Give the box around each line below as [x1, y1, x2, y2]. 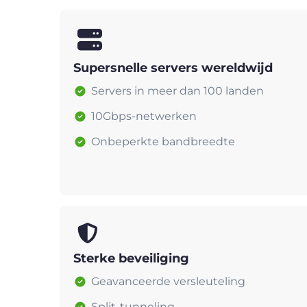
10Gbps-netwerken [91, 109, 197, 123]
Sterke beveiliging [73, 250, 189, 266]
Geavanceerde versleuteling [91, 274, 245, 288]
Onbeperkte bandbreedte [91, 134, 235, 148]
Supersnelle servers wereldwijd [73, 60, 273, 75]
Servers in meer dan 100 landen [91, 84, 264, 97]
